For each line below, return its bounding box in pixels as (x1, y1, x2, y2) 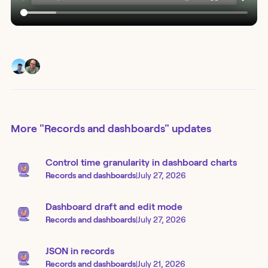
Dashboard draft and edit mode (45, 201, 182, 212)
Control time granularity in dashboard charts (45, 157, 237, 167)
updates (169, 123, 211, 135)
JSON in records (45, 245, 114, 256)
